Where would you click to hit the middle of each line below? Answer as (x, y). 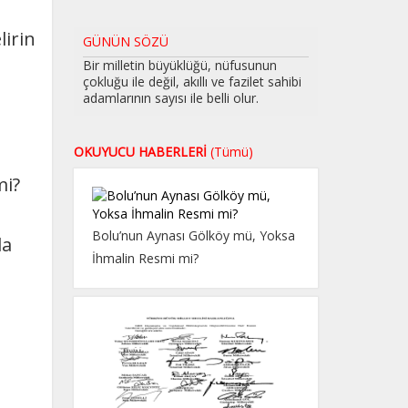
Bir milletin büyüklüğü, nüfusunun (179, 66)
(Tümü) (231, 152)
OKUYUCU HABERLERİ (142, 152)
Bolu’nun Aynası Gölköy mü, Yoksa (193, 236)
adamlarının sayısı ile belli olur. (170, 98)
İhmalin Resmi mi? (145, 259)
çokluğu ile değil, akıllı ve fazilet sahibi (192, 82)
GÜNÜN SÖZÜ (125, 42)
